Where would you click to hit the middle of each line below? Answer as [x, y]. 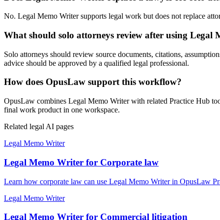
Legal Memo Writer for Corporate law [81, 162]
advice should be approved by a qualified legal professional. [96, 63]
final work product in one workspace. [62, 110]
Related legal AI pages [39, 127]
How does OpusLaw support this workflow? [93, 82]
